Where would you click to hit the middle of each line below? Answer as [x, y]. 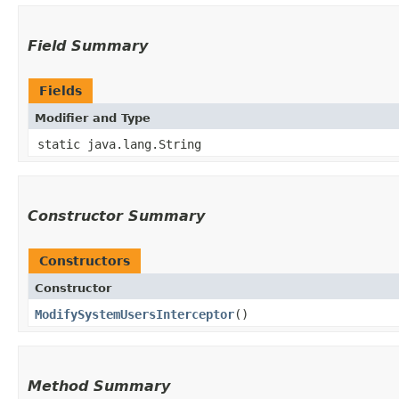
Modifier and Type [93, 118]
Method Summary [99, 386]
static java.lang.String [119, 144]
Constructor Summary [116, 216]
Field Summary [88, 45]
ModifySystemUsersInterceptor [134, 314]
